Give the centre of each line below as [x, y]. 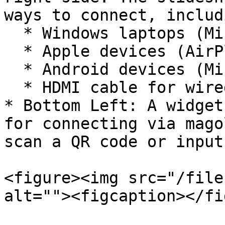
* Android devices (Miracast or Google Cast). [14, 69]
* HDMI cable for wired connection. [14, 87]
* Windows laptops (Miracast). [14, 33]
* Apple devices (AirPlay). [14, 51]
